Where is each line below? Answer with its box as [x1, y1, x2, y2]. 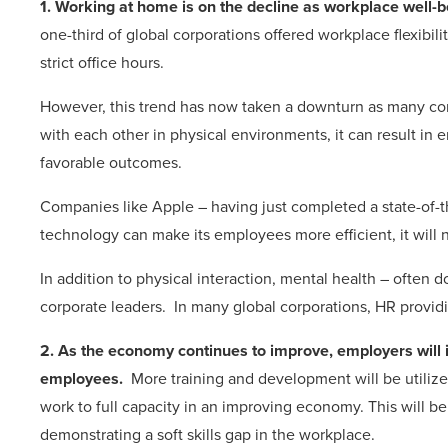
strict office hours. [40, 51, 164, 74]
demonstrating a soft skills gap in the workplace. [40, 423, 375, 446]
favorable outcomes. [40, 151, 182, 174]
